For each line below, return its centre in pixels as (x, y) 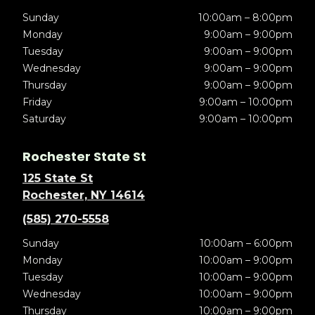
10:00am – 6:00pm (246, 244)
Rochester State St (84, 157)
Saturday (44, 119)
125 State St (58, 179)
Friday (37, 102)
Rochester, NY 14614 (84, 195)
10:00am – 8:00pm (245, 18)
